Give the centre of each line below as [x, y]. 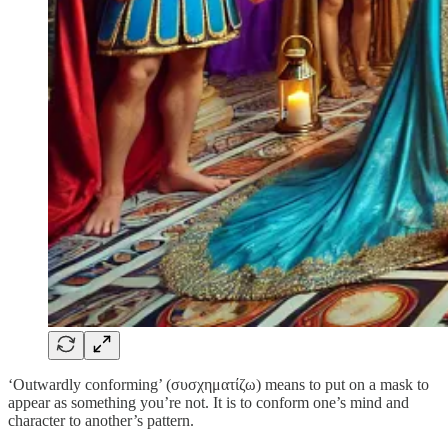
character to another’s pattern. [101, 420]
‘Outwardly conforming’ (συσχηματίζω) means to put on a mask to [218, 384]
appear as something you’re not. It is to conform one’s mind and [208, 402]
